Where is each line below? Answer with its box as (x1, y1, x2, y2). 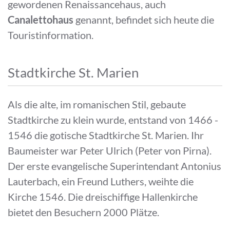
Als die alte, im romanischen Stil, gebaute (8, 98, 186, 110)
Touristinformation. (8, 28, 93, 41)
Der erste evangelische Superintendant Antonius (8, 159, 221, 172)
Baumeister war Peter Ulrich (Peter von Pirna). (8, 144, 212, 157)
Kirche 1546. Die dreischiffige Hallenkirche (8, 190, 198, 203)
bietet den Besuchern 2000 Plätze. (8, 205, 159, 218)
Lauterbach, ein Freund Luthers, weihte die (8, 175, 194, 187)
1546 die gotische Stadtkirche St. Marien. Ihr (8, 128, 204, 141)
